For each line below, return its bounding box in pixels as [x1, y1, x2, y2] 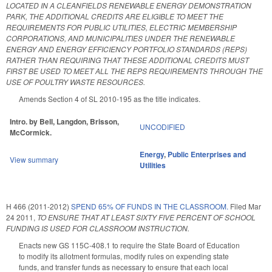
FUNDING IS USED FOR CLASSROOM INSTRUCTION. [6, 222, 189, 233]
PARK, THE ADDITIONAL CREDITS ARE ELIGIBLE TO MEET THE [6, 11, 223, 22]
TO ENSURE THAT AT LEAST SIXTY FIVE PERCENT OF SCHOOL [37, 211, 256, 222]
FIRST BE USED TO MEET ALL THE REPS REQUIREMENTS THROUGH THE [6, 66, 263, 76]
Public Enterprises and [168, 148, 246, 160]
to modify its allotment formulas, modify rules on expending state [19, 250, 229, 261]
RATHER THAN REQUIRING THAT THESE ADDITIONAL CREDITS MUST [6, 55, 249, 66]
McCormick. [10, 126, 52, 138]
